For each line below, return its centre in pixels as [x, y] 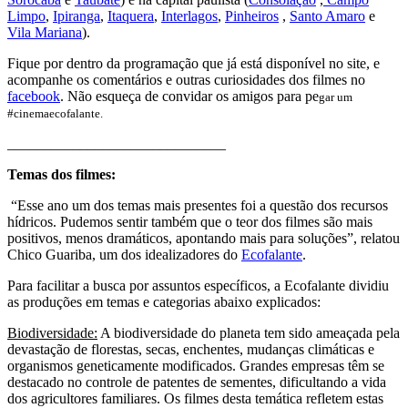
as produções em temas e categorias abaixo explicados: [166, 301]
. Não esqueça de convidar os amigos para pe [189, 96]
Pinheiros [252, 15]
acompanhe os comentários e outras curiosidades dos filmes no [186, 79]
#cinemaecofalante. [55, 113]
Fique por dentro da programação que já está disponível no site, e [194, 63]
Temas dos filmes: [61, 174]
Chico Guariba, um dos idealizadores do [124, 254]
